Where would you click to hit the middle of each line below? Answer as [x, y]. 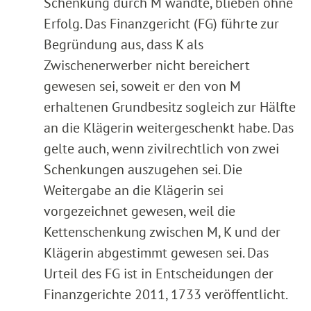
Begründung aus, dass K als [124, 44]
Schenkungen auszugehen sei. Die [143, 169]
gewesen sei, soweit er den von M [142, 86]
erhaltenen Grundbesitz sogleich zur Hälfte [170, 107]
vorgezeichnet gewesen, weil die [140, 211]
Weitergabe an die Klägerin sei [134, 190]
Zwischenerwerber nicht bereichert [147, 65]
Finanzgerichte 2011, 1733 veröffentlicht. [166, 294]
